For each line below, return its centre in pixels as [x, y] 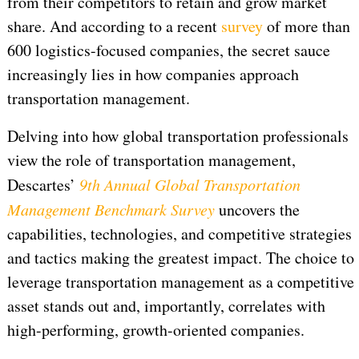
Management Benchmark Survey [111, 210]
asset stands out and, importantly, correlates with [166, 306]
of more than [306, 26]
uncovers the [257, 210]
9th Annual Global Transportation [190, 185]
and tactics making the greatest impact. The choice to [180, 258]
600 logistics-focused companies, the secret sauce [168, 50]
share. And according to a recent [114, 26]
